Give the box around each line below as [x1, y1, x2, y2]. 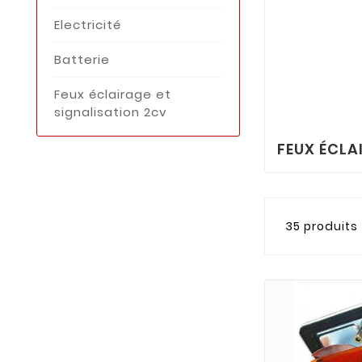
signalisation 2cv [54, 103, 167, 120]
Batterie [54, 50, 110, 68]
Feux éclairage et [54, 85, 171, 103]
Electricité [54, 15, 121, 33]
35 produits [285, 218, 359, 235]
